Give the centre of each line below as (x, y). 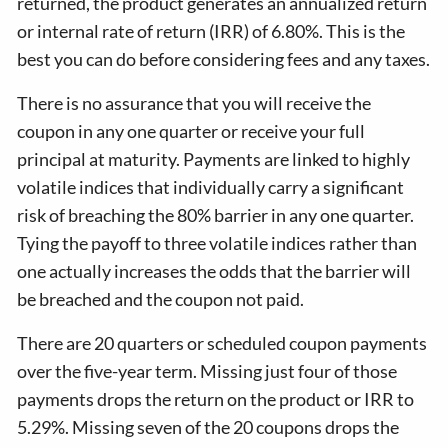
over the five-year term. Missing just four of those (207, 371)
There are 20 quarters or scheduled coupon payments (222, 343)
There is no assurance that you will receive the (194, 103)
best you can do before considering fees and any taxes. (224, 59)
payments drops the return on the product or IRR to (216, 399)
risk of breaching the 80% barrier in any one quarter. (216, 215)
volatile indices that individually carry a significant (211, 187)
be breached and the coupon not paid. (161, 299)
